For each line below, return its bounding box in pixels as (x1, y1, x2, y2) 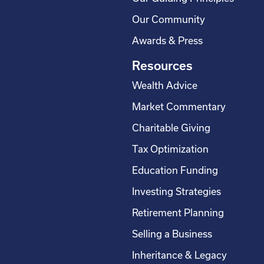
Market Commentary (132, 101, 226, 113)
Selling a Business (132, 229, 212, 240)
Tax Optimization (132, 144, 209, 155)
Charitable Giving (132, 123, 210, 134)
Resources (132, 59, 193, 73)
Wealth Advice (132, 80, 197, 91)
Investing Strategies (132, 186, 221, 197)
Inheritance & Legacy (132, 250, 227, 261)
